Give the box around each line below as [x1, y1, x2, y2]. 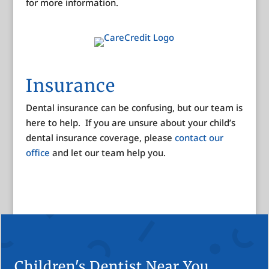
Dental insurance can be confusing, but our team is [25, 101, 243, 114]
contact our [174, 131, 223, 144]
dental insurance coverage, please [25, 131, 175, 144]
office [25, 147, 50, 159]
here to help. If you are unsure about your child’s [25, 116, 235, 129]
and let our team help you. [49, 147, 166, 159]
